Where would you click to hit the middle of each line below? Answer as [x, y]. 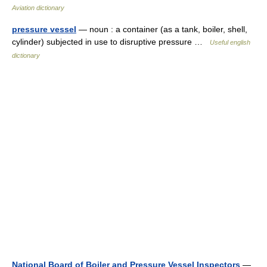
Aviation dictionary [38, 8]
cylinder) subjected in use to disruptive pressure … [111, 42]
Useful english [230, 42]
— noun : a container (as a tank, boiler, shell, [162, 29]
